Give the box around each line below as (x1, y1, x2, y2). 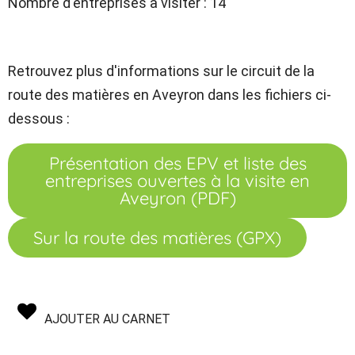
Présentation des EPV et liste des (48, 152, 307, 174)
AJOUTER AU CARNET (44, 311, 170, 326)
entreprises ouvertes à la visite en (45, 170, 310, 192)
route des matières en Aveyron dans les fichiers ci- (8, 86, 331, 103)
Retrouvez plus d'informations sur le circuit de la (8, 63, 315, 79)
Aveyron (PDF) (119, 187, 236, 209)
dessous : (8, 110, 70, 127)
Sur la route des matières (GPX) (33, 227, 281, 249)
